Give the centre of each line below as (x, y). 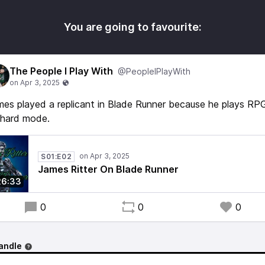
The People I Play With (61, 71)
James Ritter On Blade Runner (108, 169)
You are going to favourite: (132, 27)
